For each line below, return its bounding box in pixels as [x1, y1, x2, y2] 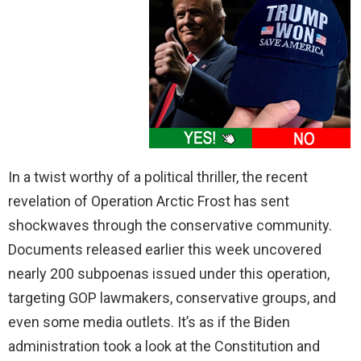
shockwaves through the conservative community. [8, 217, 332, 234]
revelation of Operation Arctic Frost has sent [8, 193, 289, 210]
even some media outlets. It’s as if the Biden [8, 313, 290, 331]
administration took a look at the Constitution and [8, 338, 320, 355]
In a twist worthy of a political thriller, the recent [8, 168, 308, 186]
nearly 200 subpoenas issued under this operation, [8, 265, 330, 283]
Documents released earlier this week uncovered [8, 241, 322, 259]
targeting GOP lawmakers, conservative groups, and [8, 289, 336, 307]
